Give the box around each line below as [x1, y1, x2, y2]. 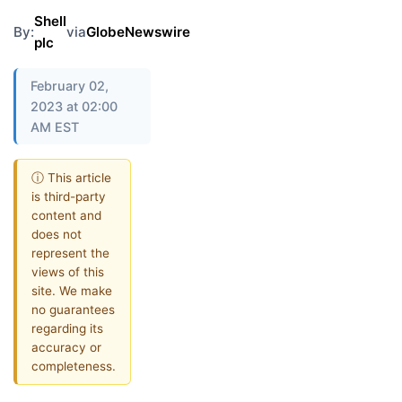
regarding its [31, 320, 103, 336]
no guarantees [31, 301, 115, 317]
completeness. [31, 358, 116, 373]
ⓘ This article [31, 170, 111, 185]
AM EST [31, 119, 79, 135]
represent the [31, 245, 109, 260]
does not [31, 226, 82, 241]
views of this [31, 264, 104, 279]
